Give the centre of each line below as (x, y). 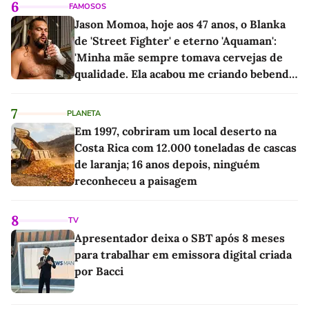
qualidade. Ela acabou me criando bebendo (185, 73)
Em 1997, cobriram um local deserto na (176, 131)
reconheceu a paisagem (136, 180)
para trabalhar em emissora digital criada (183, 254)
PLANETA (84, 113)
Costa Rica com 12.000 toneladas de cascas (186, 147)
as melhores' (108, 90)
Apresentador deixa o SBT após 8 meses (180, 238)
